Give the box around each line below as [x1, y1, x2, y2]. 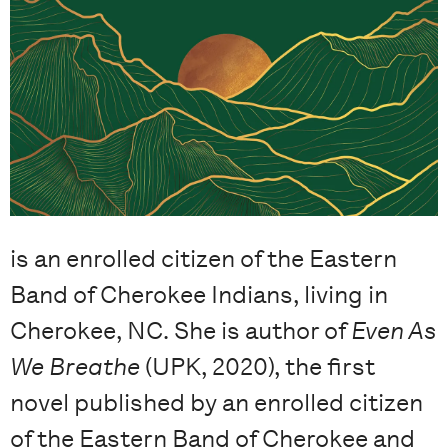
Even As [351, 316, 436, 346]
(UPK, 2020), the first [140, 352, 375, 382]
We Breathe [10, 352, 140, 382]
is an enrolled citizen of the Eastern [10, 244, 397, 274]
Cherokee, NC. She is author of [10, 316, 351, 346]
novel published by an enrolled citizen [10, 388, 423, 418]
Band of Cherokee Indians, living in [10, 280, 388, 310]
